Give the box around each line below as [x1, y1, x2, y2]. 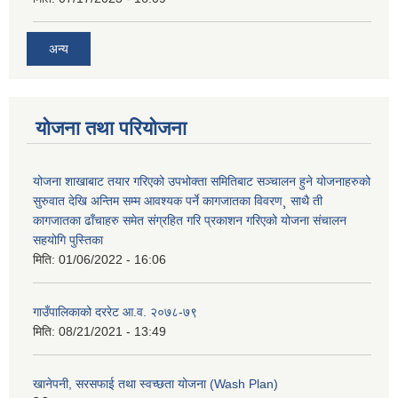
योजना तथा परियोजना [36, 116, 187, 139]
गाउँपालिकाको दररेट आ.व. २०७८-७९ [33, 304, 197, 319]
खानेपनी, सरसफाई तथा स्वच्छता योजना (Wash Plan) [33, 376, 278, 391]
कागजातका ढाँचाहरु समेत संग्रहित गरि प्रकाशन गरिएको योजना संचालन [33, 212, 346, 227]
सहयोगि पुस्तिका [33, 232, 103, 247]
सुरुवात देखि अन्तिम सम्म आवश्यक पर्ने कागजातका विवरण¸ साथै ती [33, 193, 322, 208]
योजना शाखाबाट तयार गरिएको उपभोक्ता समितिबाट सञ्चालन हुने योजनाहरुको [33, 173, 370, 188]
